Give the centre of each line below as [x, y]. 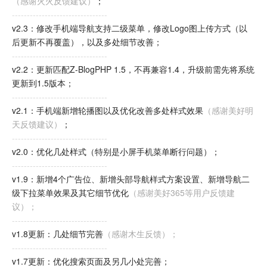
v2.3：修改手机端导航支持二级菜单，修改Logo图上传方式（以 [130, 28]
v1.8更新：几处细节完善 [58, 234]
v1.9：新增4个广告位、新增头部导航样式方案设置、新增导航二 [131, 179]
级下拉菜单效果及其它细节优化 [70, 193]
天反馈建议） [37, 124]
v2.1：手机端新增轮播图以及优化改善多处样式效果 [108, 110]
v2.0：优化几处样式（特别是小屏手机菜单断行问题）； [116, 151]
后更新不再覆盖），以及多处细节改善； [87, 42]
